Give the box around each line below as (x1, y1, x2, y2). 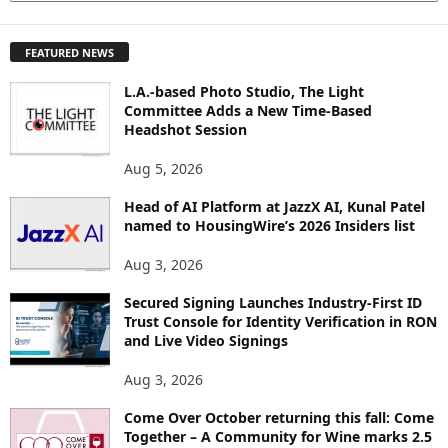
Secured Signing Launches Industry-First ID (124, 292, 422, 312)
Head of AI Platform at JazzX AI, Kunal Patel (124, 196, 425, 216)
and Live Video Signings (124, 330, 288, 350)
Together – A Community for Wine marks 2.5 (124, 426, 432, 446)
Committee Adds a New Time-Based (124, 100, 372, 120)
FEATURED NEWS (25, 44, 114, 60)
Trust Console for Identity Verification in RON (124, 311, 437, 331)
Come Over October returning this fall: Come (124, 407, 434, 427)
